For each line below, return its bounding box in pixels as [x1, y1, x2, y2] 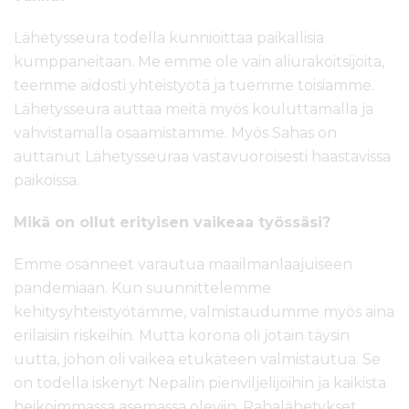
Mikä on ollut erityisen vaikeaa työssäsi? [14, 214, 330, 232]
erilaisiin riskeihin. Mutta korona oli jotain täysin [14, 327, 350, 345]
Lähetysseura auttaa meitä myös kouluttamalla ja [14, 100, 373, 119]
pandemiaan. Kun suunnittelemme [14, 279, 271, 298]
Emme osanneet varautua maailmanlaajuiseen [14, 256, 352, 274]
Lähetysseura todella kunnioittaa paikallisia [14, 29, 324, 47]
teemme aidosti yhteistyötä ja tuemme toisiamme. [14, 77, 374, 95]
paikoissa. [14, 172, 79, 190]
